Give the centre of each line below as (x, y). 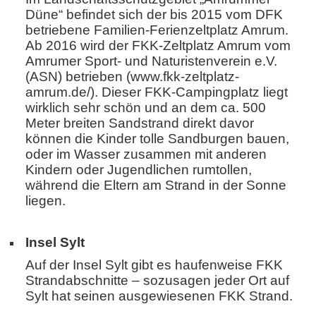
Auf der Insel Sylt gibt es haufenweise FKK (154, 265)
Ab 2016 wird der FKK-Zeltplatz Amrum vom (158, 45)
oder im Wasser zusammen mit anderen (146, 154)
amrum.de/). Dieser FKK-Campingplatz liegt (157, 92)
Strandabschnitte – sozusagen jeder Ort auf (157, 280)
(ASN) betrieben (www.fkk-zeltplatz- (132, 76)
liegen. (45, 200)
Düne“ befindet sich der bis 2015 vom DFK (154, 14)
